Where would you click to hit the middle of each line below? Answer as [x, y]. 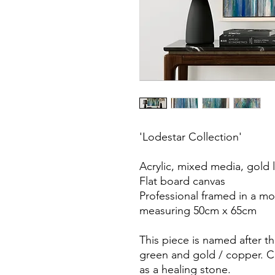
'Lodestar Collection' [191, 137]
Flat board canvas [182, 181]
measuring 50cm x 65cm [198, 210]
